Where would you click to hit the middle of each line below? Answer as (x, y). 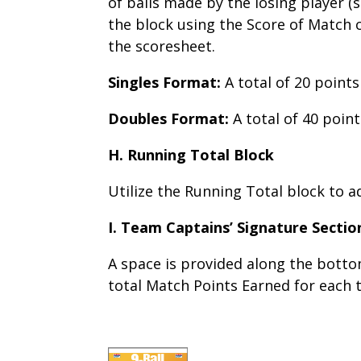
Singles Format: (167, 82)
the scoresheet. (162, 46)
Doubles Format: (169, 118)
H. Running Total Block (191, 154)
